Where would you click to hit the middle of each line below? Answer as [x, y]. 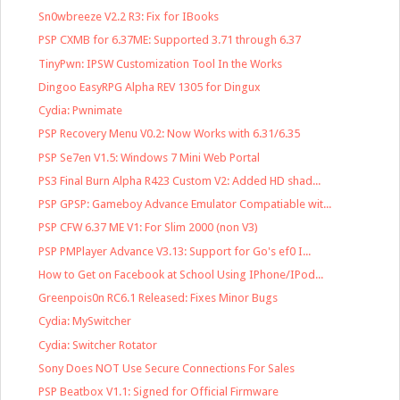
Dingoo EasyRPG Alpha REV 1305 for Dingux [150, 87]
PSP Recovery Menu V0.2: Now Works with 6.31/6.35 [170, 134]
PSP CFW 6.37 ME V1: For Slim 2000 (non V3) [149, 228]
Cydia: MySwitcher [85, 321]
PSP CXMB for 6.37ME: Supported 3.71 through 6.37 [170, 40]
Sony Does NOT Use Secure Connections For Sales [167, 368]
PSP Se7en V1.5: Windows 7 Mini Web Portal [150, 157]
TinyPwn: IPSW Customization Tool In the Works [161, 63]
